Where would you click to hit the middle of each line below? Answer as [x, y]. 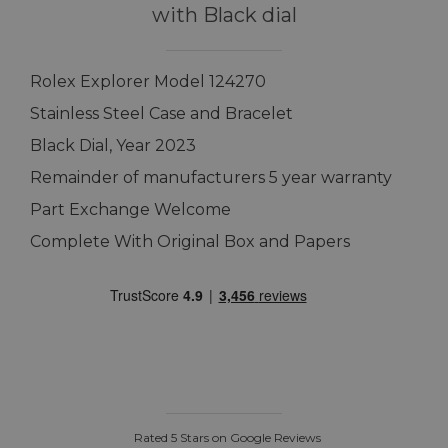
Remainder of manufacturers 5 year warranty [211, 178]
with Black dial [224, 15]
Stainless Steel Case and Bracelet [161, 114]
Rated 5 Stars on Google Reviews [224, 438]
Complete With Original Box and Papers [190, 242]
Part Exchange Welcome [130, 210]
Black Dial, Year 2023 [113, 146]
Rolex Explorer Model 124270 [148, 82]
